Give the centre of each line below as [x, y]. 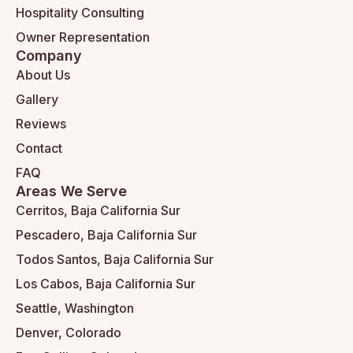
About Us [43, 75]
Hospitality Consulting [80, 13]
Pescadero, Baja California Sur [106, 235]
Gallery [37, 100]
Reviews [41, 124]
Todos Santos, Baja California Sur [115, 260]
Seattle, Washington [75, 308]
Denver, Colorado [69, 333]
